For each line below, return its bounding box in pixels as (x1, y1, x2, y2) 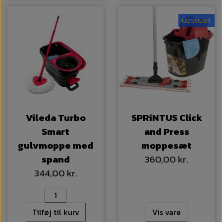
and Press (144, 124, 189, 139)
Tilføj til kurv (32, 206, 79, 219)
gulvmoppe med (18, 138, 93, 153)
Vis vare (152, 206, 181, 219)
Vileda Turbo (25, 111, 86, 125)
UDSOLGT (181, 16, 212, 26)
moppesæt (141, 138, 192, 153)
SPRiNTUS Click (131, 111, 202, 125)
